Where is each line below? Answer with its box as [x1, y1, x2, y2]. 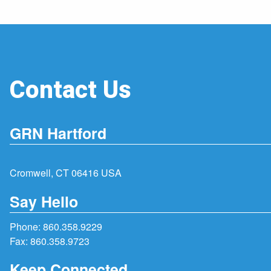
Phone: [10, 219, 43, 233]
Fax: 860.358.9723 [10, 233, 90, 248]
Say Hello [10, 190, 78, 212]
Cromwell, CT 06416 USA [10, 166, 122, 180]
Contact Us [10, 72, 131, 108]
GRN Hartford [10, 122, 106, 145]
